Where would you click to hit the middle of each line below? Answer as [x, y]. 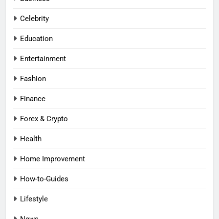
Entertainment [43, 59]
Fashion [33, 79]
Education [36, 39]
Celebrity [34, 19]
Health [31, 139]
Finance [33, 99]
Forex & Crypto [44, 119]
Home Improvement [53, 159]
